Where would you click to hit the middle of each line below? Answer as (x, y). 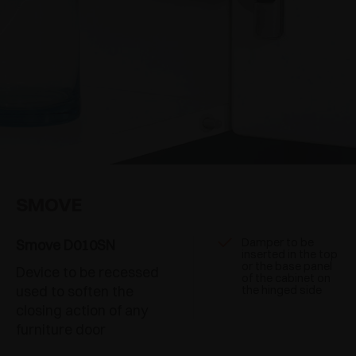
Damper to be (278, 242)
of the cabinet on (286, 278)
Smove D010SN (66, 246)
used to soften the (75, 292)
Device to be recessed (87, 273)
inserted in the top (290, 254)
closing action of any (82, 311)
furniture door (61, 330)
